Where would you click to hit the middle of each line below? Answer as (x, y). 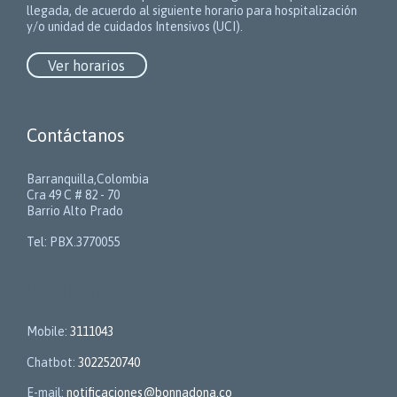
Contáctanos (76, 135)
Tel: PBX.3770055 (73, 241)
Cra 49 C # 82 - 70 (73, 195)
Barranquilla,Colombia (88, 179)
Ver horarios (87, 65)
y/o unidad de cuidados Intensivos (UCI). (135, 27)
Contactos (114, 287)
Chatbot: (52, 362)
